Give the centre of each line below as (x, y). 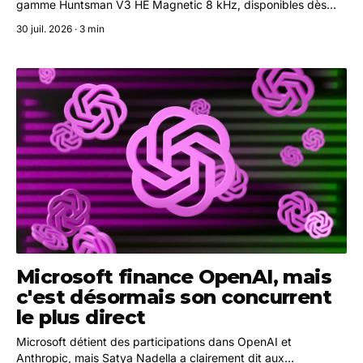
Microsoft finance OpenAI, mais (174, 277)
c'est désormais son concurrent (174, 297)
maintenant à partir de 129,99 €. (102, 20)
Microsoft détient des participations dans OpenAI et (154, 342)
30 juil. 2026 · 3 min (60, 28)
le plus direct (81, 318)
